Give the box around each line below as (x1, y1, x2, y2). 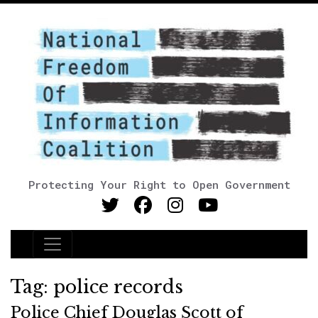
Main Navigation (32, 243, 165, 263)
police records (53, 276, 183, 298)
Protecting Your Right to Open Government (28, 177, 290, 192)
